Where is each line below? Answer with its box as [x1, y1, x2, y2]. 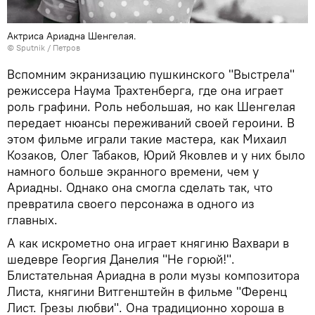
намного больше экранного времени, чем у [7, 163, 259, 180]
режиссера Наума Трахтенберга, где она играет [7, 82, 283, 99]
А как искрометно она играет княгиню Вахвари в [7, 235, 289, 252]
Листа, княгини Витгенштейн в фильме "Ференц [7, 283, 287, 300]
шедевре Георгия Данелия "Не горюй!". [7, 251, 235, 268]
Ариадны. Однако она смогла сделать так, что [7, 179, 273, 196]
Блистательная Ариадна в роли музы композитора [7, 267, 300, 284]
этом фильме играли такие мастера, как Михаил [7, 131, 287, 148]
